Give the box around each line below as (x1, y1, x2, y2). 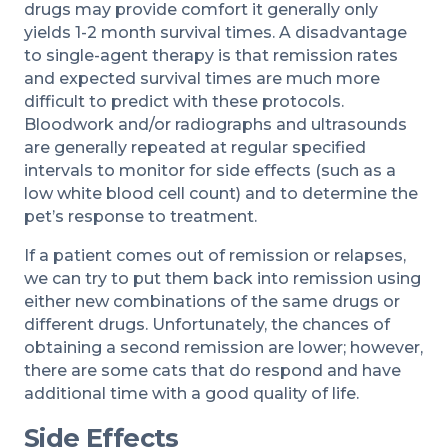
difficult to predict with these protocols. (24, 91, 344, 111)
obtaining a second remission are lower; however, (24, 337, 423, 357)
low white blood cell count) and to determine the (24, 183, 418, 203)
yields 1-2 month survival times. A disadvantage (24, 22, 407, 42)
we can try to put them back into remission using (24, 268, 421, 288)
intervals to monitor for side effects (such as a (24, 160, 396, 180)
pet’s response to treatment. (24, 206, 257, 226)
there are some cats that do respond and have (24, 360, 401, 380)
